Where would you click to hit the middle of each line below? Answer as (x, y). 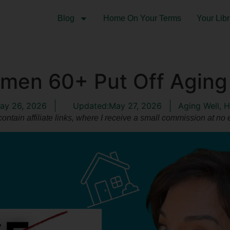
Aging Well (199, 106)
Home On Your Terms (142, 18)
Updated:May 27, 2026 (117, 106)
